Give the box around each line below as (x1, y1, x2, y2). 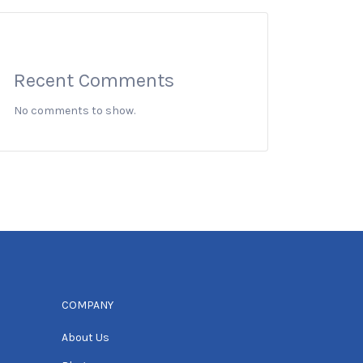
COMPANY (62, 298, 113, 312)
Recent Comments (14, 69, 174, 92)
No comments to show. (14, 104, 135, 117)
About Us (62, 331, 109, 344)
